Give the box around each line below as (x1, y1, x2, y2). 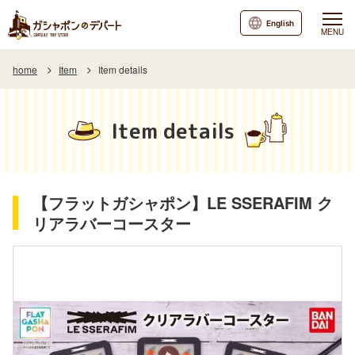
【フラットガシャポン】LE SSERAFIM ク (32, 191, 333, 214)
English (265, 18, 294, 28)
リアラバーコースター (32, 212, 191, 235)
